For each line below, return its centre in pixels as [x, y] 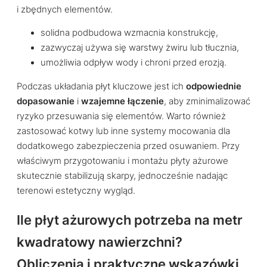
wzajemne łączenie [122, 102]
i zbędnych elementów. [65, 9]
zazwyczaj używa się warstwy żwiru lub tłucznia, [140, 48]
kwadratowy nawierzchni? [100, 242]
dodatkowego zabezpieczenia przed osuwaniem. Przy [128, 146]
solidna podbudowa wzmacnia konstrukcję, [129, 33]
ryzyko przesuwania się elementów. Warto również [121, 117]
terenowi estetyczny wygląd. [76, 191]
